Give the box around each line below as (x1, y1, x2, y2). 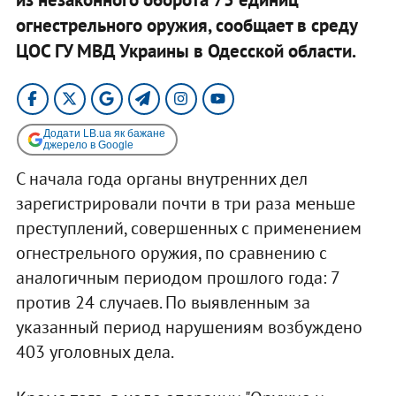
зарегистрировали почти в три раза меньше (15, 191, 355, 215)
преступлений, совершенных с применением (15, 216, 362, 240)
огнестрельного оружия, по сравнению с (15, 240, 327, 264)
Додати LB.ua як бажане (42, 126, 165, 140)
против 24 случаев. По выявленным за (15, 290, 310, 314)
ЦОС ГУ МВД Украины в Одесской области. (15, 38, 356, 63)
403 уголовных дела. (15, 339, 174, 363)
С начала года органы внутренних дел (15, 166, 308, 190)
